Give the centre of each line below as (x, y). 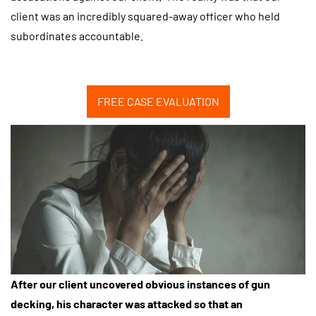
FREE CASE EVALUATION (158, 101)
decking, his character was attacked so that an (127, 303)
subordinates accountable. (79, 36)
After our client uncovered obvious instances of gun (140, 284)
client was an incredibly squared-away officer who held (145, 16)
